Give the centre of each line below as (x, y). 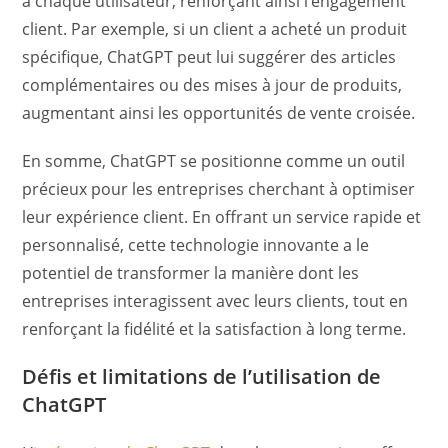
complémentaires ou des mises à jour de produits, (212, 84)
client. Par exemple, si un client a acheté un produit (215, 28)
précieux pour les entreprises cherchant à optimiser (219, 188)
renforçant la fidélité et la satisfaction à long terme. (214, 328)
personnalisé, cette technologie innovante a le (196, 244)
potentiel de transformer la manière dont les (191, 272)
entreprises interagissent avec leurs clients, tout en (215, 300)
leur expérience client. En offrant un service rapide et (222, 216)
